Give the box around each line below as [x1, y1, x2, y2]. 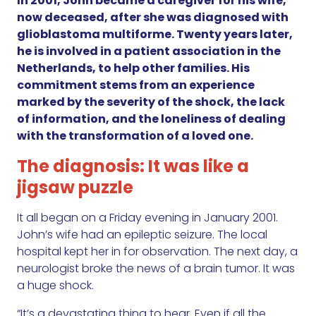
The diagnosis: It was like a [17, 154, 249, 178]
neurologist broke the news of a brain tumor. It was [17, 260, 295, 277]
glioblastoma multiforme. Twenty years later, [17, 26, 293, 43]
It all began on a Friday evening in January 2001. [17, 209, 278, 226]
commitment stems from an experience [17, 77, 255, 94]
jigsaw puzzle [17, 176, 133, 200]
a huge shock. [17, 277, 94, 294]
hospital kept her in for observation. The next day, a [17, 243, 298, 260]
